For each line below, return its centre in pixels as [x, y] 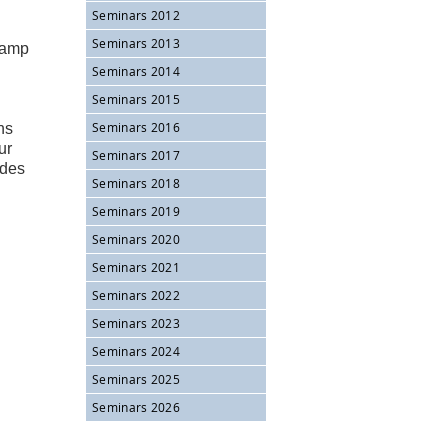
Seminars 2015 [136, 99]
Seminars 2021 [136, 267]
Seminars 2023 [136, 323]
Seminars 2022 [136, 295]
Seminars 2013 [136, 43]
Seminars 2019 [136, 211]
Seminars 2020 [136, 239]
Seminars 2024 [136, 351]
